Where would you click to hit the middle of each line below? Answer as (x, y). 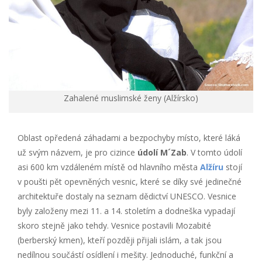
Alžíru (212, 167)
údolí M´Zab (162, 152)
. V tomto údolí (214, 152)
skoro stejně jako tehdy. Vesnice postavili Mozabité (114, 225)
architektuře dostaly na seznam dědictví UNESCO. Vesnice (127, 196)
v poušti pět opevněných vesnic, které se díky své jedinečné (130, 181)
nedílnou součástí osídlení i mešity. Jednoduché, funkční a (125, 254)
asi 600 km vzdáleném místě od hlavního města (109, 167)
